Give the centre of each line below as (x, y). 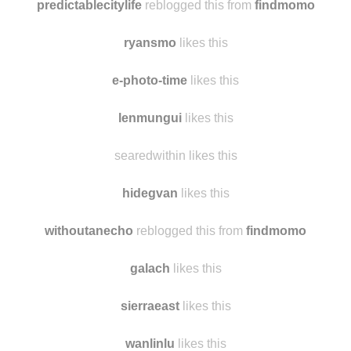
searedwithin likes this (175, 156)
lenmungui (150, 118)
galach (150, 268)
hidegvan (150, 193)
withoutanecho (89, 231)
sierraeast (150, 306)
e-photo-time (150, 80)
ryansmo (150, 43)
